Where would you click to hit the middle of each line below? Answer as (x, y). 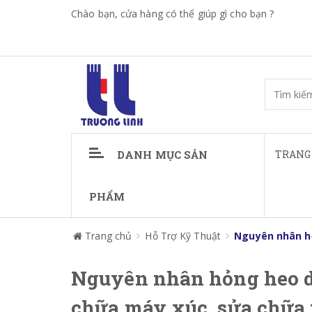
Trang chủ (109, 236)
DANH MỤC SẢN (163, 155)
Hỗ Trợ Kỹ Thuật (183, 236)
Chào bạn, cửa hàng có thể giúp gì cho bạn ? (173, 14)
